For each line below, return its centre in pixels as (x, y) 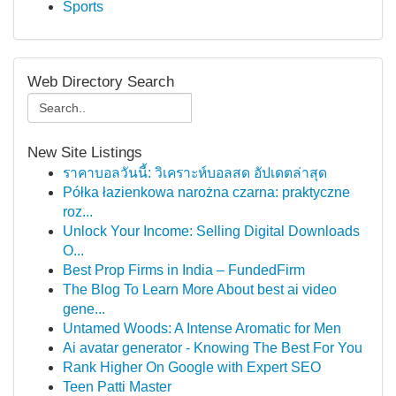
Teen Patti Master (117, 387)
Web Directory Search (101, 82)
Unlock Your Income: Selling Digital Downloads (211, 231)
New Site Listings (85, 152)
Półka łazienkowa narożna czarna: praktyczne (206, 192)
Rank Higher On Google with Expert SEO (192, 367)
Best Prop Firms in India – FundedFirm (184, 270)
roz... (78, 212)
